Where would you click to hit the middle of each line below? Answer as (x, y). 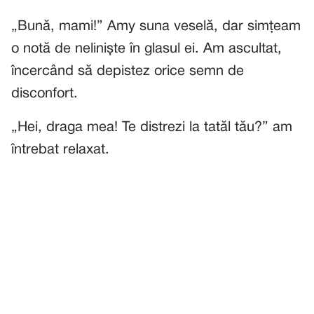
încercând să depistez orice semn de (128, 71)
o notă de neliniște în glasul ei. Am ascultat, (146, 49)
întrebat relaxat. (60, 150)
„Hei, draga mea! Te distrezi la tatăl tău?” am (152, 128)
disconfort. (45, 94)
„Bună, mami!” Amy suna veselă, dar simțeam (156, 27)
